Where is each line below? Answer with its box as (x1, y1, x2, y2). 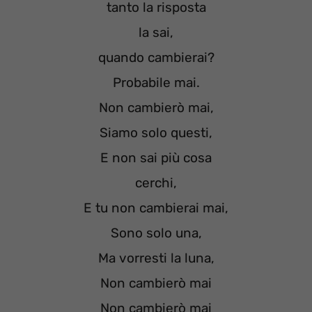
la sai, (139, 24, 173, 41)
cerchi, (135, 175, 177, 192)
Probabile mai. (112, 75, 200, 91)
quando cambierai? (97, 49, 214, 66)
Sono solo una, (110, 225, 202, 242)
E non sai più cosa (100, 150, 212, 166)
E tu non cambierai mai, (84, 200, 228, 217)
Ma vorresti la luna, (97, 250, 214, 267)
